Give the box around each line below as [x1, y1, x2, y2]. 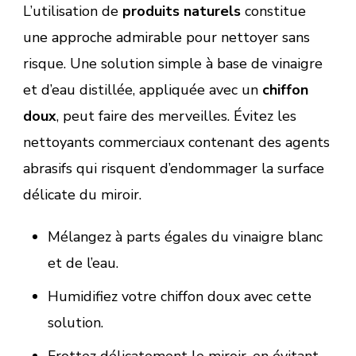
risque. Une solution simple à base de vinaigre [23, 53, 323, 73]
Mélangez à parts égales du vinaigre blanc [47, 226, 323, 246]
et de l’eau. [47, 253, 118, 273]
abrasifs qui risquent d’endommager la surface [23, 158, 324, 178]
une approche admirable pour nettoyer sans [23, 27, 310, 47]
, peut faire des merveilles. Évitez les [56, 106, 296, 126]
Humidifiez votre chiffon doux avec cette [47, 286, 311, 306]
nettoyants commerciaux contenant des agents [23, 132, 330, 152]
